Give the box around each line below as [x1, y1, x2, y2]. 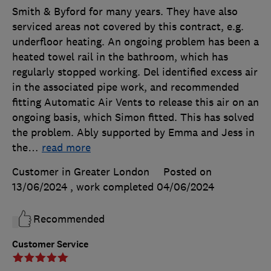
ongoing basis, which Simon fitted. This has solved [12, 110, 254, 124]
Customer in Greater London [12, 165, 149, 178]
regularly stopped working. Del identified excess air [12, 65, 258, 79]
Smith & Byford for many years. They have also [12, 4, 238, 18]
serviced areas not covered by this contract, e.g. [12, 19, 244, 33]
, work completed [70, 180, 157, 194]
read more [42, 140, 91, 154]
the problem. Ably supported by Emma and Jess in [12, 125, 255, 139]
